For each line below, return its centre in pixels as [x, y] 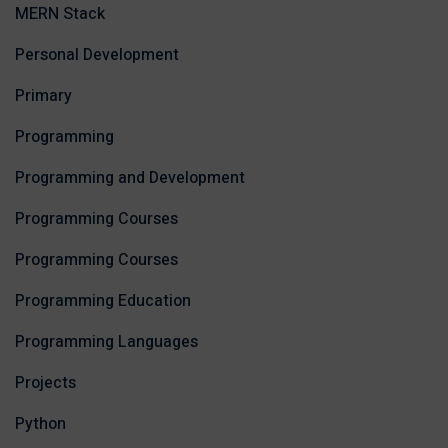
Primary [43, 96]
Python [40, 424]
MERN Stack [60, 14]
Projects [45, 383]
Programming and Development [130, 178]
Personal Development [97, 55]
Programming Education [103, 301]
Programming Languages [106, 342]
